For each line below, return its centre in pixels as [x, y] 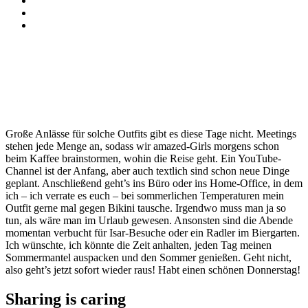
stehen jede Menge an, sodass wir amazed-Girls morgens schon [142, 146]
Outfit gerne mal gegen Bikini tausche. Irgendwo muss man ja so [146, 208]
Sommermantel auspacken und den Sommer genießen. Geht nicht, [148, 257]
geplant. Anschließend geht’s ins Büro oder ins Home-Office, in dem [154, 183]
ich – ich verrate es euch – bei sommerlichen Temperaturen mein [145, 195]
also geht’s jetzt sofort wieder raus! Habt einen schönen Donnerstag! [153, 269]
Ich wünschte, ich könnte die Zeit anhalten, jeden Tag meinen [139, 245]
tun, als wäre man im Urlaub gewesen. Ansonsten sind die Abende [149, 220]
